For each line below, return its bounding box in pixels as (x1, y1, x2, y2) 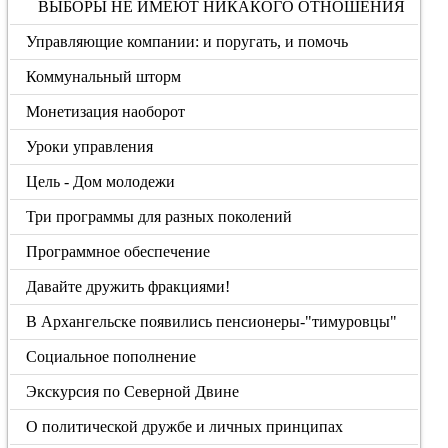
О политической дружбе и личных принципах (26, 418, 344, 435)
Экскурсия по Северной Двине (26, 383, 240, 400)
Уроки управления (26, 138, 154, 155)
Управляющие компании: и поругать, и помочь (26, 33, 349, 50)
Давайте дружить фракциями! (26, 278, 231, 295)
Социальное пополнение (26, 348, 197, 365)
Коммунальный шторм (26, 68, 182, 85)
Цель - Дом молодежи (26, 173, 176, 190)
